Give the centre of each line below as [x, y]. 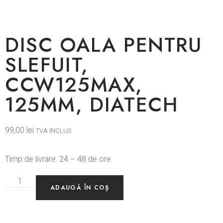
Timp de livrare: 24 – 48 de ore [58, 159]
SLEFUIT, [47, 64]
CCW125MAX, [74, 84]
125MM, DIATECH [92, 104]
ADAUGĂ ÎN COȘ [80, 187]
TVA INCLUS [54, 131]
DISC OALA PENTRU [104, 45]
